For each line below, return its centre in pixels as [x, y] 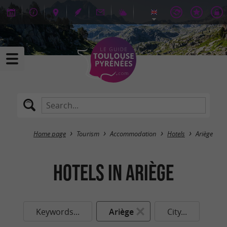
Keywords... [58, 212]
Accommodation [133, 134]
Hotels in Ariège [113, 172]
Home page [50, 134]
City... [177, 212]
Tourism [88, 134]
